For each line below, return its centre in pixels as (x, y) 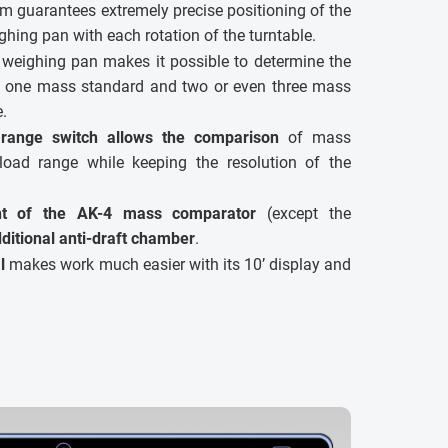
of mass (315, 137)
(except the (304, 213)
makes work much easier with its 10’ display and (178, 264)
